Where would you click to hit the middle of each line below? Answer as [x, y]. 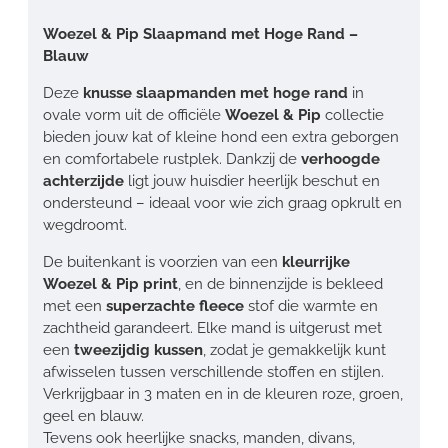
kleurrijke [316, 261]
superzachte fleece [173, 305]
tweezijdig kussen [138, 349]
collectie [352, 114]
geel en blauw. [93, 415]
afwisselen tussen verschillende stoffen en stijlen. [213, 371]
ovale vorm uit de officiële [134, 114]
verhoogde [340, 158]
